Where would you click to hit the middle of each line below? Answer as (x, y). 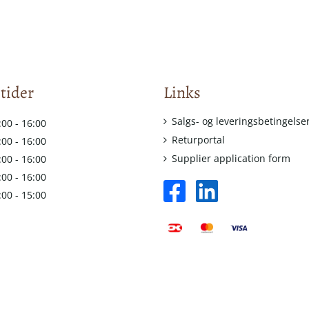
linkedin (236, 187)
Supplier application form (231, 158)
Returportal (198, 140)
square (201, 202)
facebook (205, 187)
